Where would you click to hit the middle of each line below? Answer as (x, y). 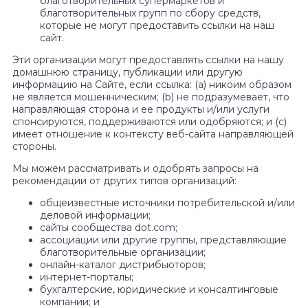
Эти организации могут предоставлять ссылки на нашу (148, 60)
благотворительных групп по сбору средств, (150, 13)
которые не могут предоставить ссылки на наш (157, 26)
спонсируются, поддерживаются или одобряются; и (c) (150, 122)
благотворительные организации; (123, 253)
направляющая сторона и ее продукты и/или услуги (141, 110)
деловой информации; (95, 216)
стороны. (34, 147)
